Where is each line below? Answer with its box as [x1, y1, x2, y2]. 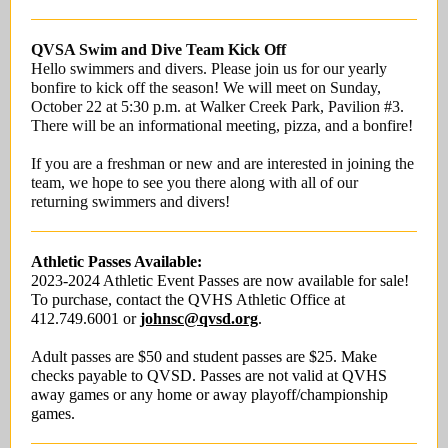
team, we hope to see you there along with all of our [31, 174, 358, 191]
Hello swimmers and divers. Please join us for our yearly [31, 60, 387, 77]
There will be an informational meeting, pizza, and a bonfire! [31, 117, 413, 134]
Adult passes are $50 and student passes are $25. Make [31, 348, 377, 365]
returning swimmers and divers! [31, 193, 230, 210]
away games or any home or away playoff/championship [31, 386, 388, 403]
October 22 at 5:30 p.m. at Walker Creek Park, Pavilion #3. [31, 98, 404, 115]
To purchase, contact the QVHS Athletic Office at [31, 291, 345, 308]
